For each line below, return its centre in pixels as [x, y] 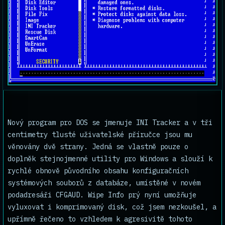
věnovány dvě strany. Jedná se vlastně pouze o [98, 147]
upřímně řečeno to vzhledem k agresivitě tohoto [100, 219]
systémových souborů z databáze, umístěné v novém [104, 183]
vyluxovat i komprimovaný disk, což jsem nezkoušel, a [112, 207]
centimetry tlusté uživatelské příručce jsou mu [100, 135]
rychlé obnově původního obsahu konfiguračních [98, 171]
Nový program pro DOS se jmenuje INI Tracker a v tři [110, 123]
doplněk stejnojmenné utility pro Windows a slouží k [110, 159]
